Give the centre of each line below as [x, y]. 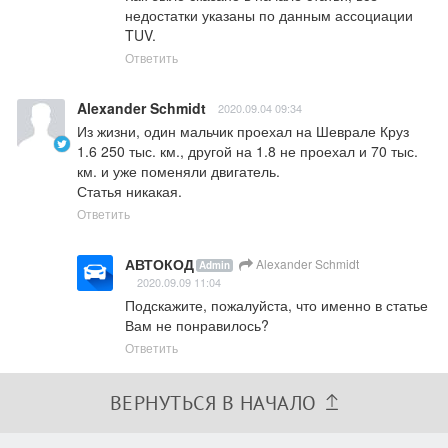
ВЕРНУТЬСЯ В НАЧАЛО [213, 403]
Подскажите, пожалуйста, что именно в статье [276, 305]
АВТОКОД [159, 264]
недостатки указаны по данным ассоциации [269, 15]
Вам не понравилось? [197, 325]
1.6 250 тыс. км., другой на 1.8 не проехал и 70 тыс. [247, 151]
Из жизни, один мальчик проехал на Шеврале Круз [243, 131]
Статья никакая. [129, 191]
